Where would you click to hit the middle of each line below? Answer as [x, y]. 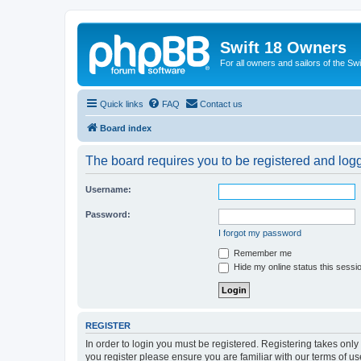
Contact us [221, 104]
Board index [126, 128]
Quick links [122, 104]
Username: [108, 189]
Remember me [261, 253]
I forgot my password [260, 232]
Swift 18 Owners [283, 48]
